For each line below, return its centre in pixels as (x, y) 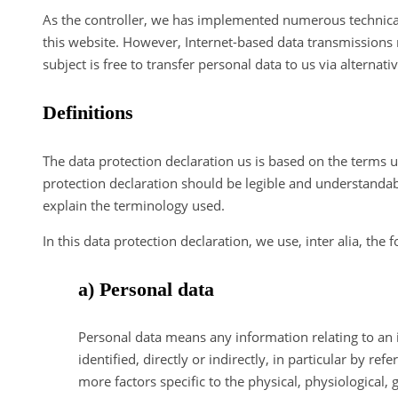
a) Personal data (146, 289)
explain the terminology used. (134, 205)
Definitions (88, 113)
